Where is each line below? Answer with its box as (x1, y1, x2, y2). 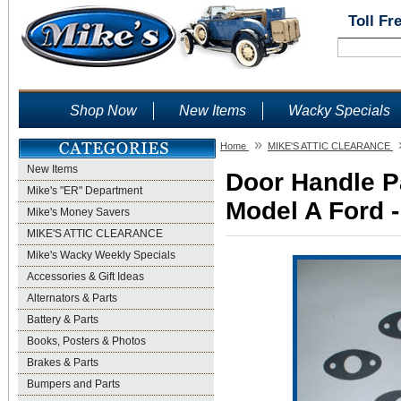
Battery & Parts (27, 313, 98, 326)
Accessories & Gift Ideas (27, 270, 144, 283)
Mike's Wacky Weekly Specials (27, 249, 175, 261)
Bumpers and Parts (27, 378, 120, 390)
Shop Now (70, 103, 137, 118)
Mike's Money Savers (27, 206, 130, 218)
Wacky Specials (288, 103, 390, 118)
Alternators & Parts (27, 292, 117, 304)
